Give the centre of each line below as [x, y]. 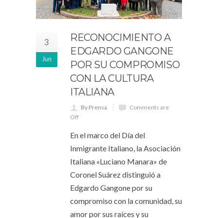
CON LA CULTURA [112, 78]
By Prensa [94, 107]
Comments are [149, 107]
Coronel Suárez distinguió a [115, 174]
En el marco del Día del [108, 135]
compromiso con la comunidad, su [126, 200]
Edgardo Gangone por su [111, 187]
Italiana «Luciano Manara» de [118, 161]
